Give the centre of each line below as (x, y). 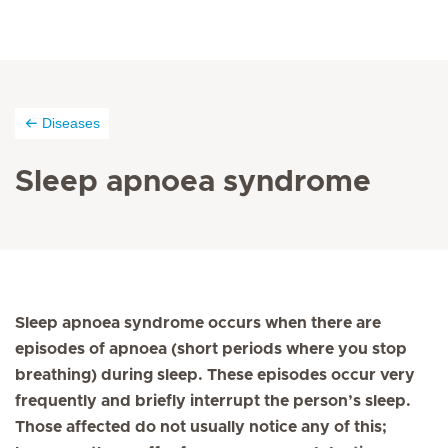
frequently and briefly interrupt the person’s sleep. (213, 401)
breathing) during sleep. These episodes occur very (215, 375)
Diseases (71, 123)
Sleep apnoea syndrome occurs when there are (198, 323)
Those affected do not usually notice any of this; (201, 427)
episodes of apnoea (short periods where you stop (211, 349)
